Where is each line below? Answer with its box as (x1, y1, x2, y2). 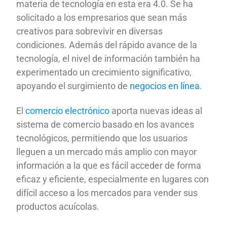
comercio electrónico (25, 105, 112, 117)
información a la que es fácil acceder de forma (16, 160, 202, 171)
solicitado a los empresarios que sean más (16, 12, 187, 23)
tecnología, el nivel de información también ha (16, 53, 201, 64)
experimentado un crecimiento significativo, (16, 66, 192, 78)
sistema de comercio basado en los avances (16, 119, 195, 130)
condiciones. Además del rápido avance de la (16, 39, 198, 50)
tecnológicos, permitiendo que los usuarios (16, 133, 188, 144)
